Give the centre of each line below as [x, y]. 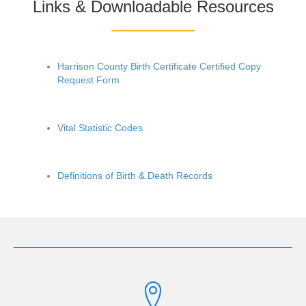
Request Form [88, 80]
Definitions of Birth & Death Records [135, 176]
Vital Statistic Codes [100, 128]
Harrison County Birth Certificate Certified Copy [159, 66]
